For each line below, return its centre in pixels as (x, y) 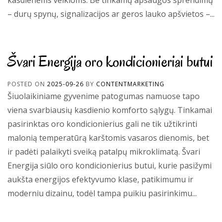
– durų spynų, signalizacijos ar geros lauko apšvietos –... (111, 14)
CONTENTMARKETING (130, 84)
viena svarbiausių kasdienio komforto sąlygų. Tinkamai (110, 110)
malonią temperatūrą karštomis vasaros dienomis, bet (108, 138)
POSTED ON (27, 84)
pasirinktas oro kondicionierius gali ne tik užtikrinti (102, 124)
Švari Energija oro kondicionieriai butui (110, 61)
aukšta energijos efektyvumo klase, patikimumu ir (100, 179)
